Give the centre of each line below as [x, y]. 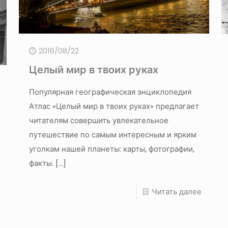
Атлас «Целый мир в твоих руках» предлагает [114, 106]
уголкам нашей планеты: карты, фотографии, [111, 149]
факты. [41, 163]
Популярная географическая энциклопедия [110, 92]
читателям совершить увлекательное [98, 120]
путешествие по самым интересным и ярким [112, 134]
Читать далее [177, 191]
